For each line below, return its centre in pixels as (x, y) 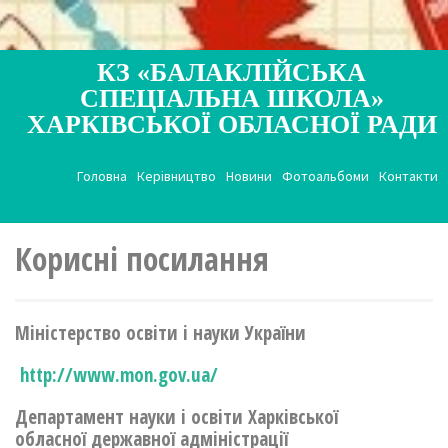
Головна (102, 176)
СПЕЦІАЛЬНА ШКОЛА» (231, 98)
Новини (249, 176)
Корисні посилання (142, 258)
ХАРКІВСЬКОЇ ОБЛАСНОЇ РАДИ (231, 124)
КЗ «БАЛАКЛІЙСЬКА (231, 72)
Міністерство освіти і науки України (160, 333)
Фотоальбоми (325, 176)
